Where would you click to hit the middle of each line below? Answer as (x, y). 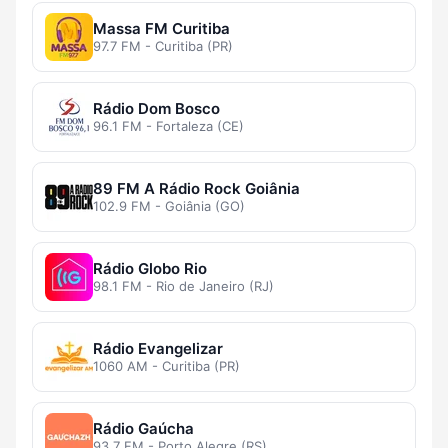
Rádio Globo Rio (150, 269)
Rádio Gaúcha (143, 429)
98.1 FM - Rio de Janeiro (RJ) (183, 286)
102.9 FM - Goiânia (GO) (169, 206)
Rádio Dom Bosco (156, 109)
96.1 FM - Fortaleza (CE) (168, 126)
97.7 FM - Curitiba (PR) (163, 46)
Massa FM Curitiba (161, 29)
